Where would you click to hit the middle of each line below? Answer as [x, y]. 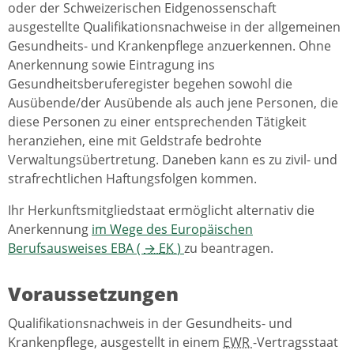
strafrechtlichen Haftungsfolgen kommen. [132, 178]
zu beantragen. [229, 248]
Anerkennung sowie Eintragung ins [111, 64]
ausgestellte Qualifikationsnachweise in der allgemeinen [174, 26]
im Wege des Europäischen [172, 229]
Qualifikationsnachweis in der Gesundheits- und [150, 323]
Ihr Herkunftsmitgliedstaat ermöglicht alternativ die [161, 210]
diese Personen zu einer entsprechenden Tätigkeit [157, 121]
